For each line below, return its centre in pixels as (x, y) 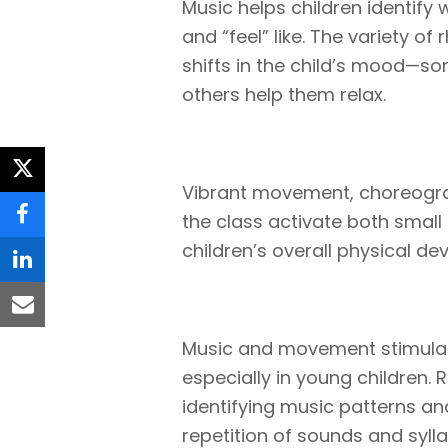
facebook (74, 230)
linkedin (64, 275)
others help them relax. (284, 95)
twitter (59, 185)
